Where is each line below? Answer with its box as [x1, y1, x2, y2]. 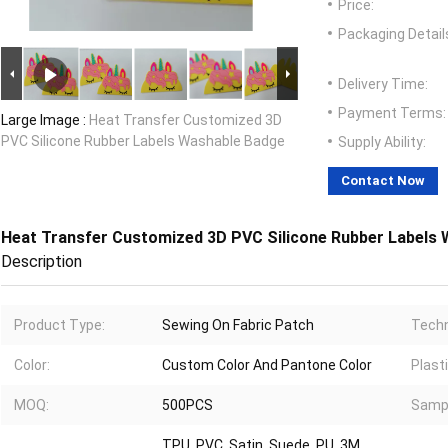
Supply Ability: [338, 134, 426, 151]
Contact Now [341, 173, 425, 189]
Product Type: [14, 317, 105, 334]
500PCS [162, 397, 213, 414]
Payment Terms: [338, 105, 446, 122]
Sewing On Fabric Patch [162, 317, 314, 334]
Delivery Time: [338, 76, 428, 93]
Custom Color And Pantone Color [162, 357, 372, 374]
